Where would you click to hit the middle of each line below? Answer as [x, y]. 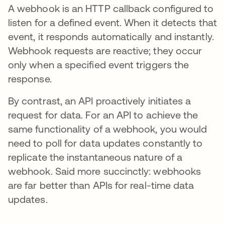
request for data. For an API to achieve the [103, 115]
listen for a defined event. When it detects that [113, 22]
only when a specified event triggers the [99, 65]
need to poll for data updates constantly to [105, 143]
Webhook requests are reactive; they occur [105, 50]
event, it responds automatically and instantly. [111, 36]
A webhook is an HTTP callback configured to [111, 8]
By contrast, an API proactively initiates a [100, 101]
